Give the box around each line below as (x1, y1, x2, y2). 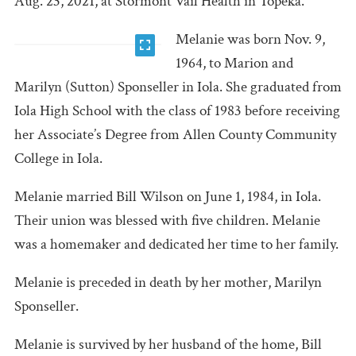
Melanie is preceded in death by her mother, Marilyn (14, 272, 322, 292)
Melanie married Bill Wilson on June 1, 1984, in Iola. (14, 186, 321, 207)
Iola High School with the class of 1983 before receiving (14, 100, 340, 121)
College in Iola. (14, 148, 106, 168)
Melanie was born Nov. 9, (176, 29, 326, 49)
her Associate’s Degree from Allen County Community (14, 124, 336, 145)
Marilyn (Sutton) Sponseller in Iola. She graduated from (14, 76, 342, 97)
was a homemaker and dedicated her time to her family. (14, 234, 339, 254)
